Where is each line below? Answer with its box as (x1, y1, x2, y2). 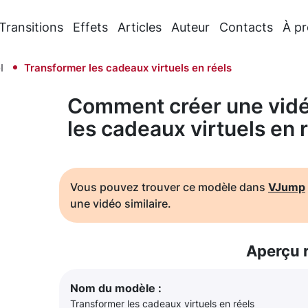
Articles (118, 19, 162, 34)
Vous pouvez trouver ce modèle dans (70, 180, 268, 194)
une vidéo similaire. (70, 197, 171, 210)
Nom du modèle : (70, 281, 162, 295)
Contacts (219, 19, 274, 34)
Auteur (171, 19, 210, 34)
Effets (73, 19, 109, 34)
